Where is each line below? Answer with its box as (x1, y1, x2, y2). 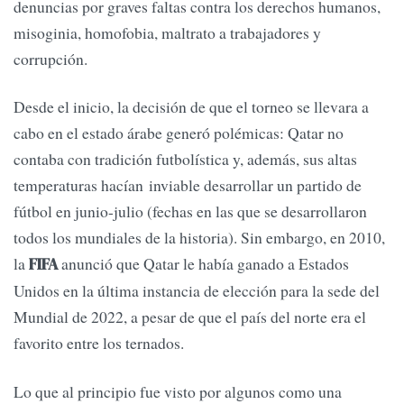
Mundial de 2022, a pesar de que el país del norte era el (14, 306, 366, 328)
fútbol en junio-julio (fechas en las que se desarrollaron (14, 200, 367, 223)
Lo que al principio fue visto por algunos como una (14, 380, 342, 402)
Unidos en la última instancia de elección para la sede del (14, 280, 380, 302)
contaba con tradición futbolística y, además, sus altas (14, 148, 357, 170)
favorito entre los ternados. (14, 332, 189, 354)
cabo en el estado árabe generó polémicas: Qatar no (14, 122, 344, 144)
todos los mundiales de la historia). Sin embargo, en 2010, (14, 226, 385, 249)
